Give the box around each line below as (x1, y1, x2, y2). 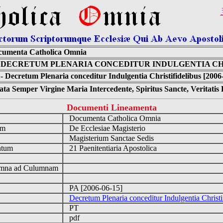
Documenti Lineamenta (66, 103, 157, 112)
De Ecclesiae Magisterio (63, 124, 149, 132)
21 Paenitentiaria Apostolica (63, 144, 161, 152)
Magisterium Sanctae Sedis (63, 134, 158, 142)
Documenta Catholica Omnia (63, 114, 165, 122)
